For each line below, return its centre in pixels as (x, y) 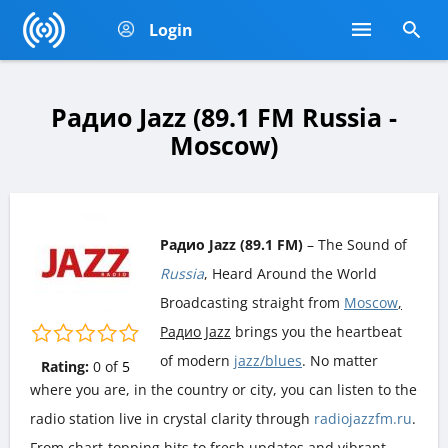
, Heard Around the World (290, 273)
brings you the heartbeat (316, 331)
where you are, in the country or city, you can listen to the (223, 389)
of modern (197, 360)
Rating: (64, 366)
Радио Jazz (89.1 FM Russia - (224, 117)
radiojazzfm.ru (363, 418)
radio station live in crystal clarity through (172, 418)
